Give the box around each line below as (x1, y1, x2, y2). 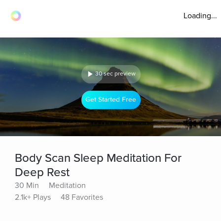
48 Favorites (61, 192, 103, 202)
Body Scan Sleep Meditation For (15, 151, 182, 165)
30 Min (15, 181, 39, 190)
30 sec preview (95, 70, 136, 77)
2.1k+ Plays (15, 192, 51, 202)
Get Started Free (85, 95, 137, 104)
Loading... (184, 11, 217, 21)
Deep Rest (15, 165, 70, 180)
